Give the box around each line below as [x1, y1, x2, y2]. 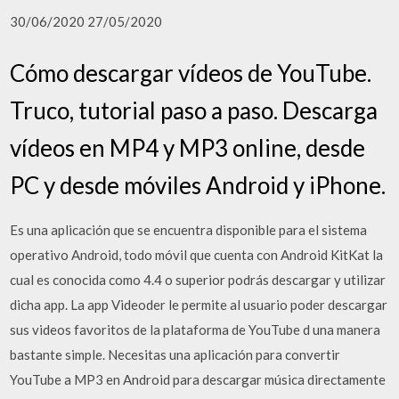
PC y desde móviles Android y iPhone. [10, 170, 387, 199]
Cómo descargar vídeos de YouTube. [10, 58, 372, 87]
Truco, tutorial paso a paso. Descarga [10, 95, 379, 125]
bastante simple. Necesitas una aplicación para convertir [10, 346, 341, 362]
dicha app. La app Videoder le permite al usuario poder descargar [10, 296, 388, 313]
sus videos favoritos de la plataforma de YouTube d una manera [10, 321, 381, 338]
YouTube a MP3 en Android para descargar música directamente [10, 370, 387, 387]
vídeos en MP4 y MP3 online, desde [10, 133, 366, 162]
